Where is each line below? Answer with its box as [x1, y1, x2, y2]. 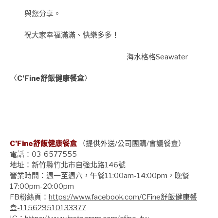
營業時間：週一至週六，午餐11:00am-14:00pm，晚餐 [10, 171, 189, 180]
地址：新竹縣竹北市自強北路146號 [10, 160, 126, 169]
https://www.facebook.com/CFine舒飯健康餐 [49, 192, 197, 201]
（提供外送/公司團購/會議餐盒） [78, 139, 185, 148]
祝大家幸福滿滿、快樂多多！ [10, 31, 119, 40]
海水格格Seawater [127, 52, 188, 61]
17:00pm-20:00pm [10, 182, 74, 191]
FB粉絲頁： [10, 192, 49, 201]
